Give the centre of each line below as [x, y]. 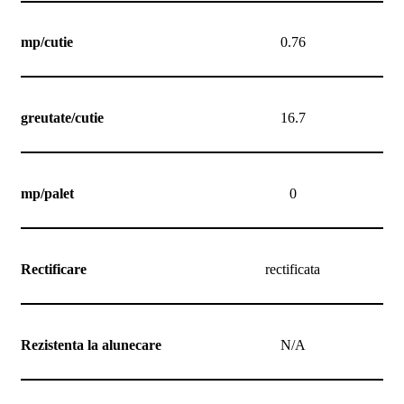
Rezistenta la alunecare [91, 344]
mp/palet [47, 193]
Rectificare [54, 269]
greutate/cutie [62, 117]
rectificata [293, 269]
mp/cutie [47, 41]
